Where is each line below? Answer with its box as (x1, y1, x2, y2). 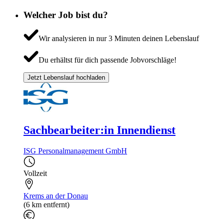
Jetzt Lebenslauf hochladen (27, 74, 105, 82)
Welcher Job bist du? (23, 9, 108, 20)
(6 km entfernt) (23, 200, 69, 209)
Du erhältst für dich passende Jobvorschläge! (38, 56, 176, 65)
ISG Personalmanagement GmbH (23, 147, 127, 155)
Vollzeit (23, 169, 47, 178)
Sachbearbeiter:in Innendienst (23, 124, 175, 137)
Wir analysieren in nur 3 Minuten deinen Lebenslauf (38, 34, 199, 43)
